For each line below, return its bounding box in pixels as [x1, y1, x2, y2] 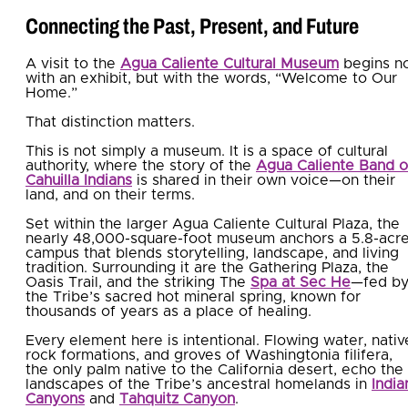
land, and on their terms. [25, 187, 195, 202]
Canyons [25, 391, 85, 406]
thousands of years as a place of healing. [25, 303, 311, 319]
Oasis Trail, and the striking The [25, 274, 250, 290]
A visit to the [25, 56, 120, 71]
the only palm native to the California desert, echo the [25, 362, 403, 377]
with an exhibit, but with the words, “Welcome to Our [25, 70, 397, 86]
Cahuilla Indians [25, 172, 132, 188]
